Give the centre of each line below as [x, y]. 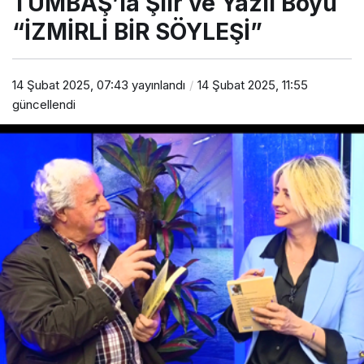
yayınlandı [157, 85]
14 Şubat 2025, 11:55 [253, 85]
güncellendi [44, 105]
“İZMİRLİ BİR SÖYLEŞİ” [137, 31]
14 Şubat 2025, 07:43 [70, 85]
